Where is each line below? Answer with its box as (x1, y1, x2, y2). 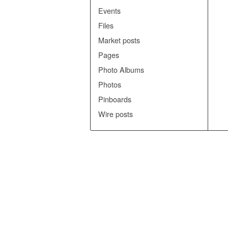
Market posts (98, 35, 140, 45)
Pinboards (98, 94, 131, 104)
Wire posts (98, 108, 133, 119)
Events (98, 5, 121, 16)
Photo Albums (98, 64, 144, 75)
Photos (98, 79, 121, 90)
